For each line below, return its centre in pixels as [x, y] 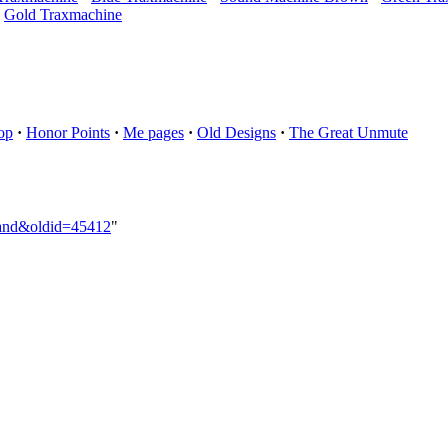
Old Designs [236, 133]
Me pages [153, 133]
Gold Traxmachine [63, 15]
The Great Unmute [348, 133]
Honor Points [68, 133]
